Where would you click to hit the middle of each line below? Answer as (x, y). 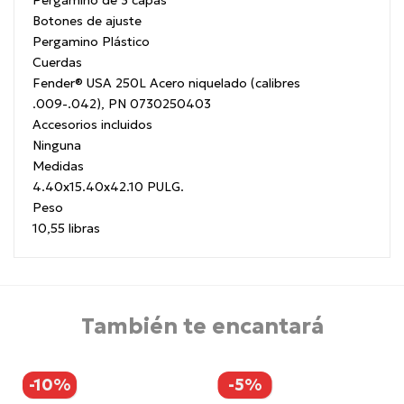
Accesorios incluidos (92, 124)
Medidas (58, 165)
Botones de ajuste (87, 20)
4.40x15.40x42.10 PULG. (108, 186)
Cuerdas (57, 62)
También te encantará (202, 326)
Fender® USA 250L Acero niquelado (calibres (166, 83)
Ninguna (57, 145)
